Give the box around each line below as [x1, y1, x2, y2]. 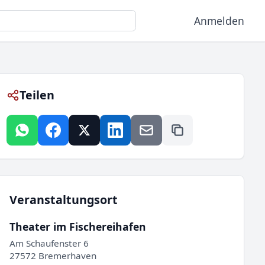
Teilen [20, 87, 55, 104]
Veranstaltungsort [9, 191, 118, 208]
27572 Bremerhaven [9, 249, 96, 261]
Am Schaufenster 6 [9, 237, 89, 249]
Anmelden [193, 14, 244, 28]
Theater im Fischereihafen [9, 219, 146, 234]
